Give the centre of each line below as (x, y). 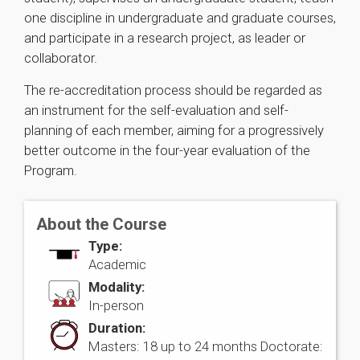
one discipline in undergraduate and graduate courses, (180, 18)
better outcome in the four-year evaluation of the (167, 150)
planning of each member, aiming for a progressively (174, 130)
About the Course (101, 224)
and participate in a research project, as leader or (165, 38)
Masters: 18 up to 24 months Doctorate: (206, 346)
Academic (117, 264)
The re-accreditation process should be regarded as (173, 90)
